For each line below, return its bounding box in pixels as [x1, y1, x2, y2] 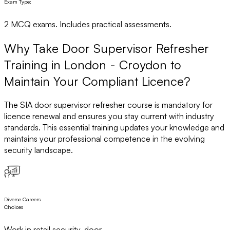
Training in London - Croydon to [4, 56, 181, 72]
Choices [4, 203, 23, 211]
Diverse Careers [4, 196, 41, 203]
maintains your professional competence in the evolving [4, 133, 205, 144]
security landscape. [4, 145, 73, 156]
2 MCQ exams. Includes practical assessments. [4, 18, 171, 29]
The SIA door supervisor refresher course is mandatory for [4, 100, 213, 110]
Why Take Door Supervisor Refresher [4, 40, 209, 56]
